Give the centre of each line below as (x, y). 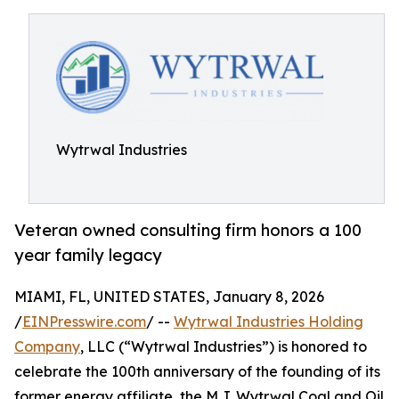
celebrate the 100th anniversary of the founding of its (197, 372)
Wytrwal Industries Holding (269, 322)
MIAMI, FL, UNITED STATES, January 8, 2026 (169, 297)
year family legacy (88, 255)
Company (47, 347)
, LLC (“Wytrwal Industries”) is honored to (224, 347)
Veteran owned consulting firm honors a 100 (188, 230)
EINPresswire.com (84, 322)
